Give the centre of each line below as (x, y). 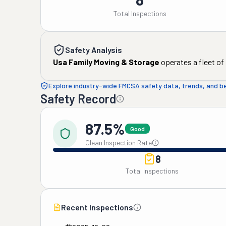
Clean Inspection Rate (119, 143)
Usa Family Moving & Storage (106, 62)
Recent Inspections (97, 207)
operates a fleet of (192, 62)
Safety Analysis (94, 50)
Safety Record (78, 99)
